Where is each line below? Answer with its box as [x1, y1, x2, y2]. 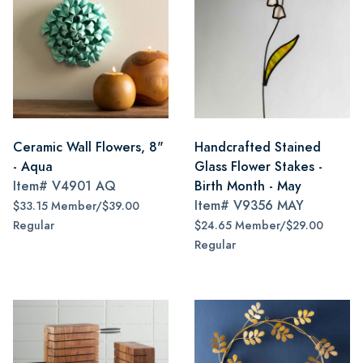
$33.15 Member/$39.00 [13, 199, 139, 214]
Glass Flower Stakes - [194, 157, 322, 176]
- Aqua [13, 157, 53, 176]
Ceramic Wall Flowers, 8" [13, 138, 164, 156]
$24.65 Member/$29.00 [194, 218, 323, 233]
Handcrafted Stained [194, 138, 321, 156]
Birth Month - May [194, 177, 301, 195]
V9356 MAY [233, 196, 304, 215]
